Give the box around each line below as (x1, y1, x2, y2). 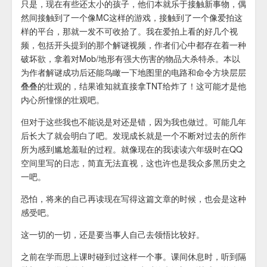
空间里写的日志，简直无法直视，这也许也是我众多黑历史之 (21, 157, 246, 169)
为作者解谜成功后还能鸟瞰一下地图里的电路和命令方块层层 (21, 66, 246, 79)
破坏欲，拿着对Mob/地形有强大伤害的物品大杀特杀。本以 (21, 52, 240, 65)
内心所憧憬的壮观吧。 (21, 94, 104, 106)
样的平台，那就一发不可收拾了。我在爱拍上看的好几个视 (21, 25, 238, 38)
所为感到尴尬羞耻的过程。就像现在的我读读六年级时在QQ (21, 143, 243, 156)
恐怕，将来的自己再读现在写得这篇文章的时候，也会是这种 (21, 193, 246, 205)
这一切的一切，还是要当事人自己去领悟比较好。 (21, 228, 204, 241)
